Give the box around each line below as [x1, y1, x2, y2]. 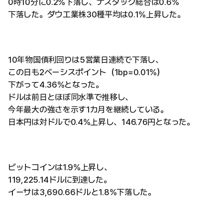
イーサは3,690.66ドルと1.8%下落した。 [8, 187, 156, 197]
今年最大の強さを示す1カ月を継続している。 [8, 104, 168, 114]
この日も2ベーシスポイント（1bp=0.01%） [8, 67, 165, 77]
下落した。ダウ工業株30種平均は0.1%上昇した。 [8, 9, 185, 19]
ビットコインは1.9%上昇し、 [8, 162, 112, 172]
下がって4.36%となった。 [8, 79, 104, 90]
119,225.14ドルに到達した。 [8, 174, 111, 185]
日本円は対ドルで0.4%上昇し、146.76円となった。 [8, 116, 195, 127]
